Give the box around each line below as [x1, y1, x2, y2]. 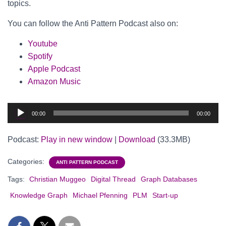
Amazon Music [28, 77, 81, 86]
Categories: [8, 157, 46, 165]
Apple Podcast [28, 65, 80, 73]
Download [119, 135, 155, 144]
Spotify [28, 52, 52, 61]
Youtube [28, 39, 58, 48]
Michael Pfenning [73, 191, 128, 199]
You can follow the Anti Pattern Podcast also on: [8, 19, 178, 28]
